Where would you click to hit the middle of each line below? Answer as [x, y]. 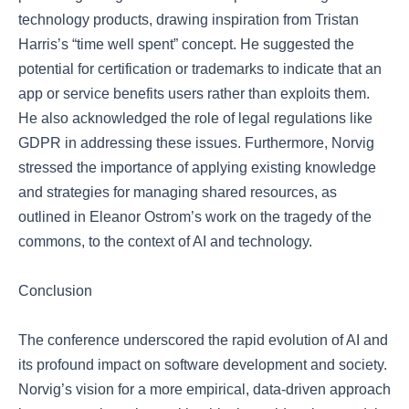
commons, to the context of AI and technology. [165, 241]
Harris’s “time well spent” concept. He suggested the [186, 44]
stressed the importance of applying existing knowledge [197, 168]
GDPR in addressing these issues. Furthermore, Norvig [196, 143]
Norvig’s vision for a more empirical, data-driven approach [204, 389]
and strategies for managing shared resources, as [178, 192]
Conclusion [55, 291]
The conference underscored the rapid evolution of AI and [203, 340]
